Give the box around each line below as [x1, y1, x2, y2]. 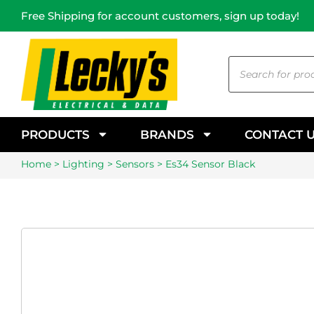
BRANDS [140, 127, 194, 142]
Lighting [62, 157, 104, 170]
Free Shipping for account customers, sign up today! [21, 9, 299, 22]
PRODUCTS [21, 127, 90, 142]
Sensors [116, 157, 154, 170]
